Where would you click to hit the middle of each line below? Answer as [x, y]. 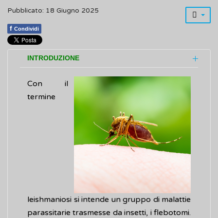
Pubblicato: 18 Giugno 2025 [53, 11]
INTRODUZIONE [53, 58]
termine [41, 97]
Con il [48, 84]
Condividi [27, 29]
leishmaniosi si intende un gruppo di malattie [109, 200]
